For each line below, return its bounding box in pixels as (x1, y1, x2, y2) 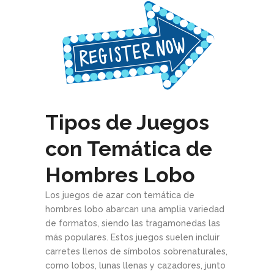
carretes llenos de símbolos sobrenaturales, (45, 246, 228, 257)
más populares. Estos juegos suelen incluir (45, 232, 220, 243)
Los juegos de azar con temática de (45, 190, 194, 201)
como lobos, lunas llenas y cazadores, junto (45, 261, 226, 271)
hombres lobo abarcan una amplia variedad (45, 204, 224, 215)
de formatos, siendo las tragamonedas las (45, 218, 220, 229)
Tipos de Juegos (45, 110, 209, 135)
